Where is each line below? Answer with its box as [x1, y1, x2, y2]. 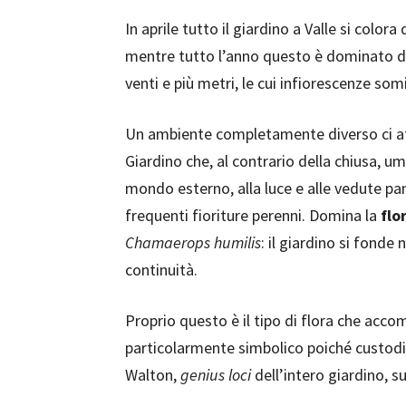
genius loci [180, 364, 251, 385]
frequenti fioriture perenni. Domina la [125, 205, 381, 226]
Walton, [125, 364, 180, 385]
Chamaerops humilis [125, 232, 261, 253]
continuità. [125, 259, 198, 280]
